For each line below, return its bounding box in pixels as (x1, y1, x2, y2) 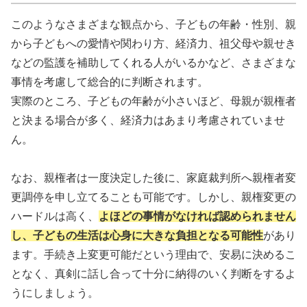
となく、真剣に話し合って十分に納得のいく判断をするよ (11, 268, 296, 280)
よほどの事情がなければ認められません (99, 210, 296, 223)
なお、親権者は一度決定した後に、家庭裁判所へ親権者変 (11, 172, 296, 184)
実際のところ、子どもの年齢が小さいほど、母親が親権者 (11, 95, 296, 108)
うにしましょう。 (11, 287, 99, 299)
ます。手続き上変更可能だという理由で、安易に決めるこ (11, 249, 296, 261)
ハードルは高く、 (11, 210, 99, 223)
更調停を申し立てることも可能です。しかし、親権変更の (11, 191, 296, 204)
